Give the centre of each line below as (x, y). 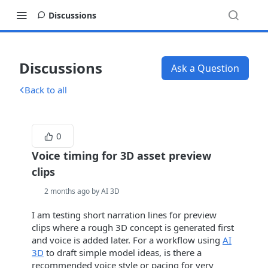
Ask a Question (205, 68)
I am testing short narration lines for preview (124, 215)
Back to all (46, 90)
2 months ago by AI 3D (82, 191)
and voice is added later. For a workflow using (127, 240)
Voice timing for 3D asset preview (121, 156)
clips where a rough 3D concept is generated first (133, 227)
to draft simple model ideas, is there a (123, 252)
